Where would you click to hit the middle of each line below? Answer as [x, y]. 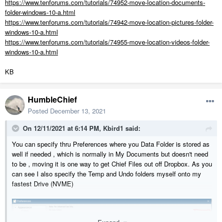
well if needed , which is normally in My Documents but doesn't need [110, 154]
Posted [39, 111]
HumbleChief [52, 100]
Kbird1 [113, 128]
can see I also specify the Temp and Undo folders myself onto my [107, 174]
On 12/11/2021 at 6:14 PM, [63, 128]
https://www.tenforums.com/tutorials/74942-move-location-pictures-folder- [109, 22]
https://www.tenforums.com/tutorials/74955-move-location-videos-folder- [107, 42]
